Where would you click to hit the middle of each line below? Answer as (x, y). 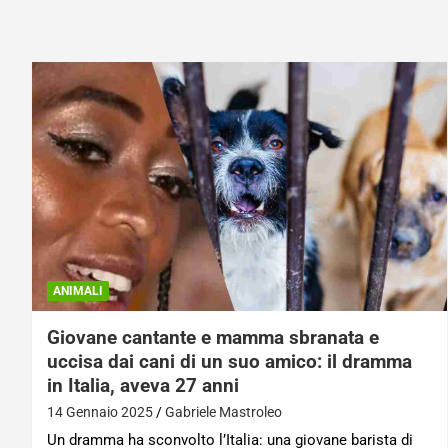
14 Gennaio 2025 (100, 411)
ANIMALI (78, 290)
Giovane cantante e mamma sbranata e (213, 337)
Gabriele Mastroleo (223, 411)
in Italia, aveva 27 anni (143, 385)
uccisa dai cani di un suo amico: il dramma (229, 361)
